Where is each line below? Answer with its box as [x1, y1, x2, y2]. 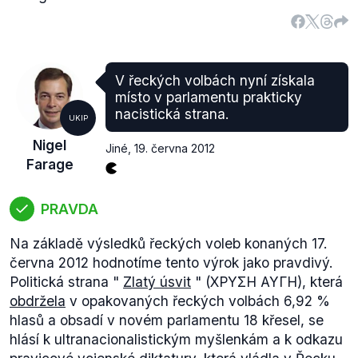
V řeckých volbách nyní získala [115, 72, 315, 89]
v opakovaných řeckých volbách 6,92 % [66, 292, 330, 309]
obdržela [10, 292, 66, 309]
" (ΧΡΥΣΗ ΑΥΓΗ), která [191, 273, 343, 290]
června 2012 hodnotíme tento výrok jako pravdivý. [10, 254, 333, 271]
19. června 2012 [134, 141, 215, 155]
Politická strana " [10, 273, 123, 290]
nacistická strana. [115, 105, 229, 122]
